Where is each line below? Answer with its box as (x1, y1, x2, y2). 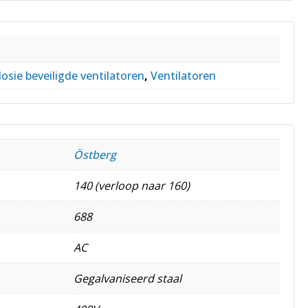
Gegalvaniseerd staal (74, 270, 181, 286)
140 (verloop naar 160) (74, 177, 190, 193)
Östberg (74, 146, 116, 162)
